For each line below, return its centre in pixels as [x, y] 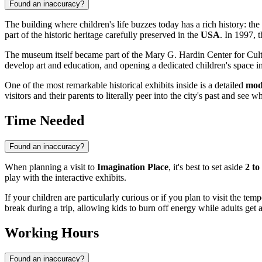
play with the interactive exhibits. [65, 178]
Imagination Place [133, 167]
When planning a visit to [51, 167]
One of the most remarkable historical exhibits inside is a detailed [125, 85]
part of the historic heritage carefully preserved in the [103, 35]
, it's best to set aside [207, 167]
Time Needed [44, 121]
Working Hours [52, 233]
